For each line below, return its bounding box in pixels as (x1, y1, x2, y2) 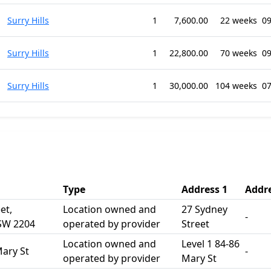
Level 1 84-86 (181, 237, 240, 250)
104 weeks (215, 80, 257, 91)
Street (181, 217, 209, 230)
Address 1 (181, 183, 227, 196)
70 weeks (220, 47, 257, 59)
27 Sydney (181, 203, 227, 216)
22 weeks (220, 15, 257, 26)
